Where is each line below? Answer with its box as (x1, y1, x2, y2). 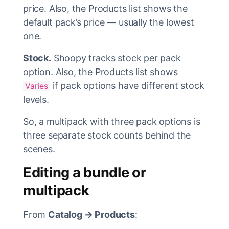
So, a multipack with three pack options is (23, 116, 200, 127)
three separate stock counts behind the (23, 130, 191, 141)
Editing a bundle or (23, 164, 146, 181)
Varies (25, 81, 49, 91)
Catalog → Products (48, 209, 135, 220)
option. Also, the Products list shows (23, 66, 178, 78)
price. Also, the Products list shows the (23, 3, 188, 14)
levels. (23, 94, 49, 105)
